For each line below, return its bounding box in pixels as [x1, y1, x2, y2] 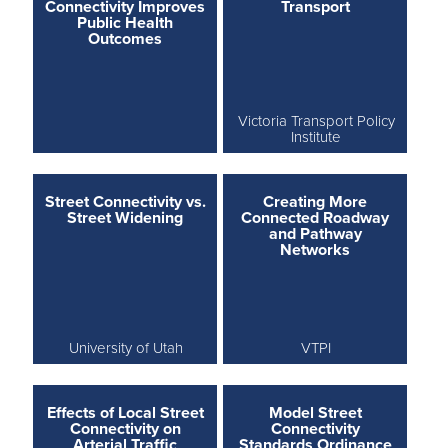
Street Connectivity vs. [44, 191, 206, 212]
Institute [291, 127, 342, 146]
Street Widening [67, 207, 184, 228]
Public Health [77, 12, 174, 33]
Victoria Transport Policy [237, 111, 395, 130]
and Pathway [268, 223, 362, 244]
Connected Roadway [241, 207, 390, 228]
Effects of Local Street [46, 402, 204, 423]
